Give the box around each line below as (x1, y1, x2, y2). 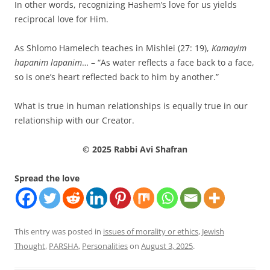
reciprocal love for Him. (14, 13, 108, 25)
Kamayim (212, 42, 246, 54)
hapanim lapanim (14, 57, 82, 68)
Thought (14, 240, 45, 251)
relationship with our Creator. (14, 115, 134, 126)
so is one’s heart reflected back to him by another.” (14, 71, 219, 83)
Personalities (82, 240, 128, 251)
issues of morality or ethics (103, 226, 198, 237)
